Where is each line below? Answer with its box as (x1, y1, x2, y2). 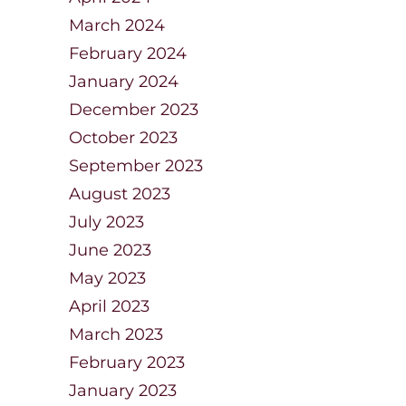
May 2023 (69, 268, 146, 288)
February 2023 (69, 353, 185, 372)
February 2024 (69, 43, 187, 63)
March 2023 (69, 324, 163, 344)
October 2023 (69, 128, 178, 148)
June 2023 (69, 240, 151, 260)
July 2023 (69, 212, 144, 232)
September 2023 (69, 156, 203, 176)
